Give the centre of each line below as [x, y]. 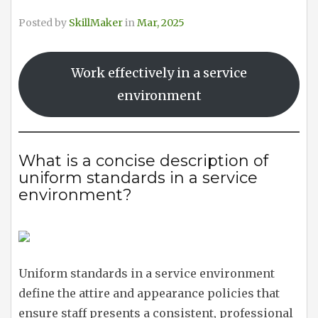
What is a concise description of [143, 161]
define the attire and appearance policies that [149, 293]
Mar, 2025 [161, 23]
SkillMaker [96, 23]
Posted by [44, 23]
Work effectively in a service [159, 73]
